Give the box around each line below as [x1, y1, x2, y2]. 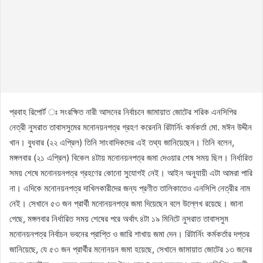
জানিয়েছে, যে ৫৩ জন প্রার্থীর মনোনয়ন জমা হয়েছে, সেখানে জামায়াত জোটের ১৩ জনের [9, 243, 252, 255]
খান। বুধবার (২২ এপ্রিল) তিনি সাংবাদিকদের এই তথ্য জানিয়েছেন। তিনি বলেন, [9, 136, 234, 148]
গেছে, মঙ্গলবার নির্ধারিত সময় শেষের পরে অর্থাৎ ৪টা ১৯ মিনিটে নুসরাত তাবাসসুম [9, 213, 228, 224]
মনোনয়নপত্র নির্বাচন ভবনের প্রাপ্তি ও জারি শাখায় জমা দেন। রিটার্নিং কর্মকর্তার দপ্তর [9, 228, 249, 240]
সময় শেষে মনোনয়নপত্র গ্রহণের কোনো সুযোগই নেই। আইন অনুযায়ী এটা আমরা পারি [9, 167, 252, 178]
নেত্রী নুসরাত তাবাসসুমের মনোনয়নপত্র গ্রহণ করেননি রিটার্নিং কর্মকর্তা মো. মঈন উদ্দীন [9, 121, 252, 133]
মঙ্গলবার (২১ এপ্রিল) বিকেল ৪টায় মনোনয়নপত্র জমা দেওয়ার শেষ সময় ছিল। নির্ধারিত [9, 151, 252, 163]
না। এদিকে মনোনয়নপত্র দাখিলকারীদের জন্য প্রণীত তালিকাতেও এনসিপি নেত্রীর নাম [9, 182, 250, 194]
